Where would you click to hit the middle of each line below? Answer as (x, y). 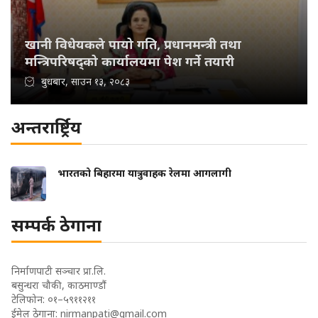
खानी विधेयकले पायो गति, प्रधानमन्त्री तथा (133, 44)
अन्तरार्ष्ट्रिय (46, 127)
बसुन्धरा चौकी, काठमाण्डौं (59, 285)
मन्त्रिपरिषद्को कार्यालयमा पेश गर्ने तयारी (130, 61)
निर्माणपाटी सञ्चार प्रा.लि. (59, 271)
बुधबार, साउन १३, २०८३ (86, 81)
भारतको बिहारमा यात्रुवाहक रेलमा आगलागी (144, 173)
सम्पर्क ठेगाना (56, 225)
